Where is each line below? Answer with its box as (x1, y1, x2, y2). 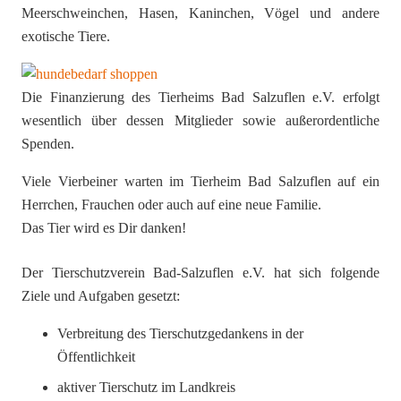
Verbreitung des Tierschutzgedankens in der (57, 326, 303, 342)
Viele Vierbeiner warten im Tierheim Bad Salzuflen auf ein (21, 174, 380, 190)
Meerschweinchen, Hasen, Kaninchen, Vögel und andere (21, 5, 380, 21)
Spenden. (21, 136, 74, 152)
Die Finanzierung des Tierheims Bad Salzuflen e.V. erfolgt (21, 90, 380, 106)
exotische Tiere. (21, 29, 110, 45)
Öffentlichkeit (57, 349, 135, 365)
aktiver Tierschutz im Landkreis (57, 380, 235, 396)
